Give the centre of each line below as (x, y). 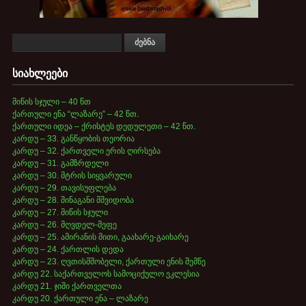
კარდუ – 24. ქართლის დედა (68, 250)
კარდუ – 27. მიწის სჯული (60, 213)
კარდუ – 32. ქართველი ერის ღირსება (86, 151)
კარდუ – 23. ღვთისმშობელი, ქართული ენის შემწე (109, 262)
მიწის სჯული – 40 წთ (51, 102)
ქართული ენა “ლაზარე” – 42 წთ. (75, 114)
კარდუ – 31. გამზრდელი (60, 164)
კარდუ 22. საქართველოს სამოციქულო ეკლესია (106, 274)
